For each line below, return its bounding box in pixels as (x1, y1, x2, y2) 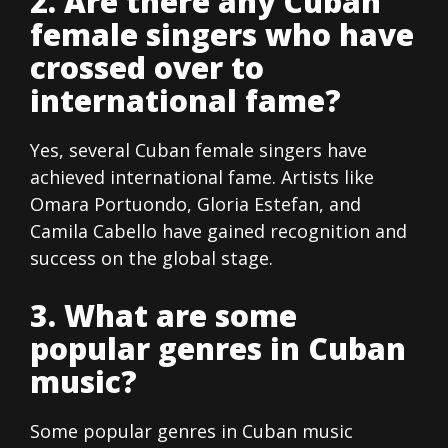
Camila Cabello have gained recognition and (30, 219, 407, 244)
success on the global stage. (30, 246, 273, 271)
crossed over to (30, 47, 264, 89)
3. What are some (30, 295, 297, 337)
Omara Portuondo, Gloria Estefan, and (30, 192, 361, 217)
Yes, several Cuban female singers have (30, 138, 367, 163)
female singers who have (30, 14, 414, 56)
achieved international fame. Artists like (30, 165, 374, 190)
